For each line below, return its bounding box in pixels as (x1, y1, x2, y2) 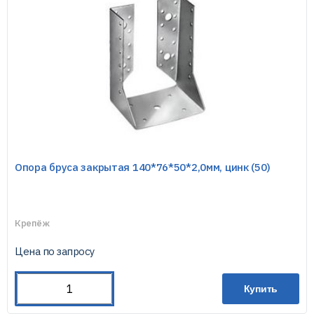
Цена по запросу (15, 245, 95, 258)
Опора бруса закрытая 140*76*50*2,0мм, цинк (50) (15, 161, 271, 174)
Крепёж (15, 217, 50, 229)
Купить (243, 283, 278, 294)
